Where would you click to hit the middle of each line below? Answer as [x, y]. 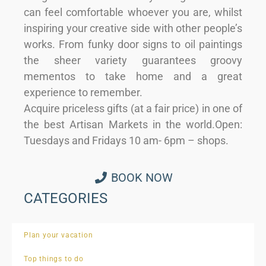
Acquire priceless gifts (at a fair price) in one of [133, 108]
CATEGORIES [66, 199]
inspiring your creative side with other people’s [133, 28]
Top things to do [54, 259]
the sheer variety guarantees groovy [133, 60]
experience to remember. [83, 92]
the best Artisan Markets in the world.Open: [133, 124]
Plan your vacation [58, 235]
